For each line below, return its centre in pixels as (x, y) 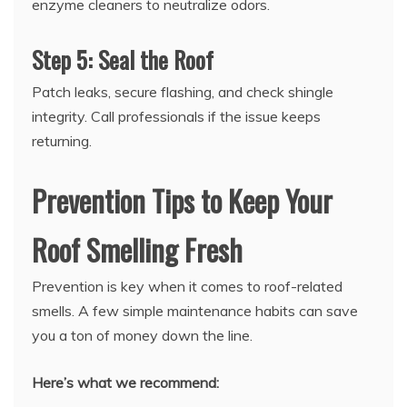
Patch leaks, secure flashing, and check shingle (183, 92)
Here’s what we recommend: (125, 383)
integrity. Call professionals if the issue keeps (176, 117)
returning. (62, 141)
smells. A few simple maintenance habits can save (195, 311)
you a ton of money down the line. (142, 336)
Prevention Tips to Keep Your (182, 201)
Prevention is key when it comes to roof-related (187, 287)
